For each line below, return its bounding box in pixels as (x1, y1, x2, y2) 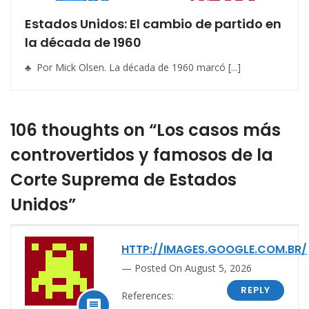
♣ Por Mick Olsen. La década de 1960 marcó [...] (25, 60, 241, 74)
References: (121, 288, 174, 302)
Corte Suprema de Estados (10, 168, 237, 191)
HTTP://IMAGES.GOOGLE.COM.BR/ (121, 241, 307, 257)
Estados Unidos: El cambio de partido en (25, 14, 281, 32)
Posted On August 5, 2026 (134, 261, 252, 275)
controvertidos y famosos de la (10, 143, 273, 166)
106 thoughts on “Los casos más (10, 118, 281, 141)
